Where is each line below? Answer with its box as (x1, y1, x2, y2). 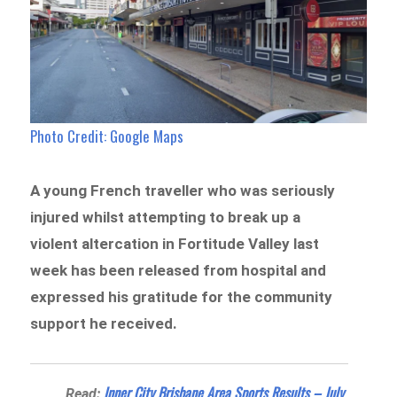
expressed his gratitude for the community (30, 287, 333, 306)
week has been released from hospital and (30, 261, 327, 279)
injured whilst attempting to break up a (30, 207, 301, 226)
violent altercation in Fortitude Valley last (30, 234, 320, 253)
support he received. (30, 314, 178, 332)
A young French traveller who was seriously (30, 181, 336, 199)
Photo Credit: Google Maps (30, 125, 184, 148)
